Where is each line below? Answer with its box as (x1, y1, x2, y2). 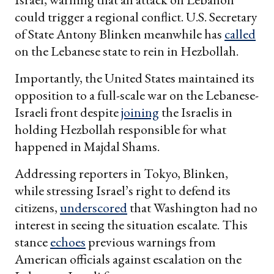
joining (121, 103, 159, 122)
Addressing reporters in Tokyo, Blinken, (15, 165, 228, 183)
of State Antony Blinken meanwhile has (15, 25, 224, 43)
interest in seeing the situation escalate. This (15, 216, 248, 234)
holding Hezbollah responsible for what (15, 120, 226, 139)
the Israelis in (159, 103, 232, 122)
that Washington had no (127, 199, 257, 217)
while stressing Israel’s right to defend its (15, 182, 231, 200)
